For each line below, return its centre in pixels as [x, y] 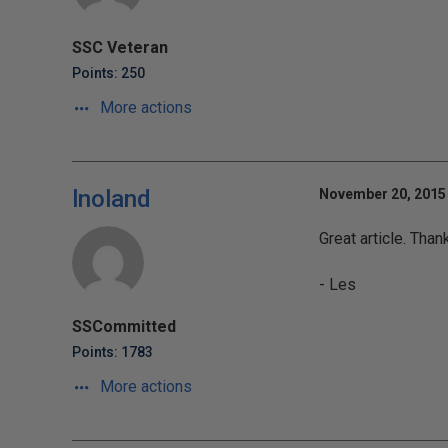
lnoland [111, 199]
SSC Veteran [120, 47]
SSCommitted [124, 326]
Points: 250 [108, 73]
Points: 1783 [112, 352]
